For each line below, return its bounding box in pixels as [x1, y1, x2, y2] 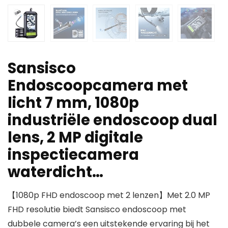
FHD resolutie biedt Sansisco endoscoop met [8, 204, 186, 216]
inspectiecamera [8, 145, 139, 165]
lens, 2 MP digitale [8, 127, 143, 148]
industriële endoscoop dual [8, 110, 217, 131]
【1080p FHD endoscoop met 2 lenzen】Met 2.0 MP [8, 189, 210, 202]
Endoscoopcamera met [8, 75, 188, 96]
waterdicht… [8, 162, 103, 183]
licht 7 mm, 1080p [8, 93, 139, 113]
